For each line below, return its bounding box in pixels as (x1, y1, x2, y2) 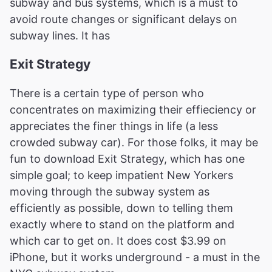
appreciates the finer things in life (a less (10, 120, 218, 133)
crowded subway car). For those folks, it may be (10, 136, 258, 149)
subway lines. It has (10, 29, 110, 42)
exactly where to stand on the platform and (10, 218, 234, 231)
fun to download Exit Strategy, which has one (10, 152, 245, 166)
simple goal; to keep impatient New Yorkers (10, 169, 233, 182)
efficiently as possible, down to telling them (10, 202, 233, 215)
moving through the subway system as (10, 185, 209, 199)
